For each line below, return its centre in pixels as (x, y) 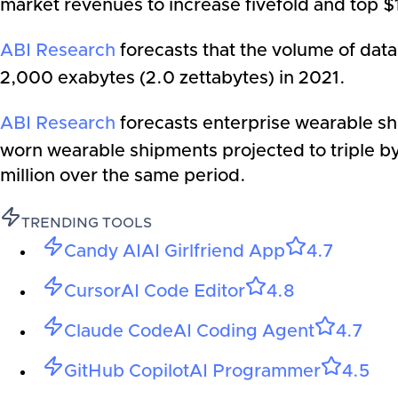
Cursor (92, 291)
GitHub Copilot (127, 371)
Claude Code (119, 331)
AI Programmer (255, 371)
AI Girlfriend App (213, 251)
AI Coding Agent (244, 331)
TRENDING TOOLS (87, 223)
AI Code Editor (183, 291)
